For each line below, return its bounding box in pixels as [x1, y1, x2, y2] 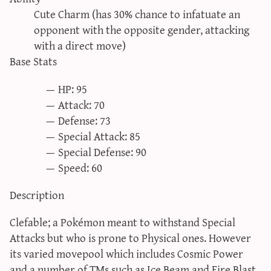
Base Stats [10, 51, 57, 71]
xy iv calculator [128, 21, 192, 39]
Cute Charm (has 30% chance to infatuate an [34, 4, 240, 24]
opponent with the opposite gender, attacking [34, 19, 249, 40]
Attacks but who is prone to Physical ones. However [10, 227, 251, 247]
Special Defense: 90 [58, 141, 146, 162]
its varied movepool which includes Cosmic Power [10, 243, 243, 263]
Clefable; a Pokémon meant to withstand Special [10, 211, 235, 232]
